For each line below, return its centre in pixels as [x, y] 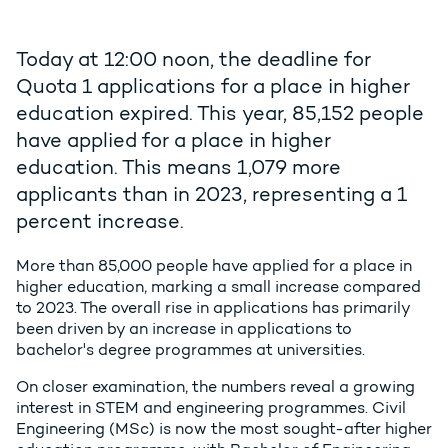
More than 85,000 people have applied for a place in [214, 266]
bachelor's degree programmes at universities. [190, 350]
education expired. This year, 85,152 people [220, 113]
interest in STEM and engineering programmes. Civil [211, 408]
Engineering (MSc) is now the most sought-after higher [224, 429]
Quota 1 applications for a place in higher [213, 86]
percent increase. [100, 221]
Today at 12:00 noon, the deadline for [193, 59]
